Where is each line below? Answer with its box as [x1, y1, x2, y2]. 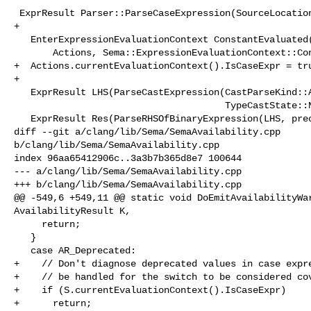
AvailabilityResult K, [14, 205, 131, 217]
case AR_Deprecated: [14, 244, 31, 256]
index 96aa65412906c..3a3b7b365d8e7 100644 [14, 152, 242, 164]
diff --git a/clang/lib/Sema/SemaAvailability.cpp [14, 126, 286, 137]
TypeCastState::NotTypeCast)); [14, 99, 225, 111]
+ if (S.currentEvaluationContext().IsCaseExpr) [14, 284, 286, 296]
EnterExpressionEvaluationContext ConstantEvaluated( [14, 33, 31, 45]
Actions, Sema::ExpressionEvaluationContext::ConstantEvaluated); [14, 47, 53, 58]
